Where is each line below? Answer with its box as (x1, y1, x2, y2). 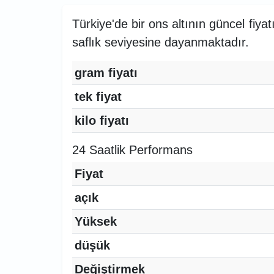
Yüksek (75, 214, 117, 228)
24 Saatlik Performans (72, 143, 193, 157)
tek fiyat (75, 89, 122, 103)
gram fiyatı (75, 65, 138, 80)
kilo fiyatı (75, 113, 129, 127)
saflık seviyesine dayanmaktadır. (72, 35, 249, 49)
